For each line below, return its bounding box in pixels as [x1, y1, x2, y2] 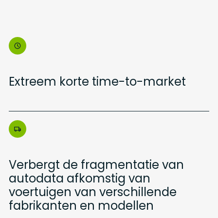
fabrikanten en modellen [8, 198, 154, 214]
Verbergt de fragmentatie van [8, 157, 184, 173]
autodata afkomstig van [8, 170, 150, 186]
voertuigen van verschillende [8, 184, 177, 200]
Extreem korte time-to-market [8, 73, 186, 90]
